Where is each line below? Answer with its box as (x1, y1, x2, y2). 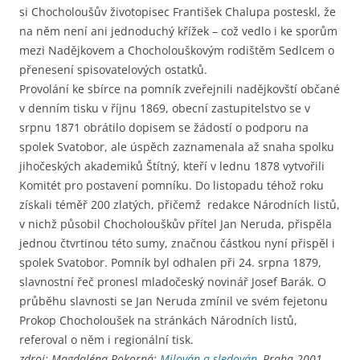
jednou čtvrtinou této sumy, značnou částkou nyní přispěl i (19, 235, 335, 252)
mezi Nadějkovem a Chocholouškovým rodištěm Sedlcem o (19, 43, 334, 59)
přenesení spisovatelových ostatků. (19, 62, 207, 78)
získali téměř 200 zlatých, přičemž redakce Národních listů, (19, 197, 340, 213)
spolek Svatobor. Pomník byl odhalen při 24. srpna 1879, (19, 255, 321, 271)
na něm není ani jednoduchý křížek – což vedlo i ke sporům (19, 23, 337, 39)
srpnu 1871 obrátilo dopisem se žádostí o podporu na (19, 120, 309, 136)
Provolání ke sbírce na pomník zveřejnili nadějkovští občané (19, 81, 340, 97)
